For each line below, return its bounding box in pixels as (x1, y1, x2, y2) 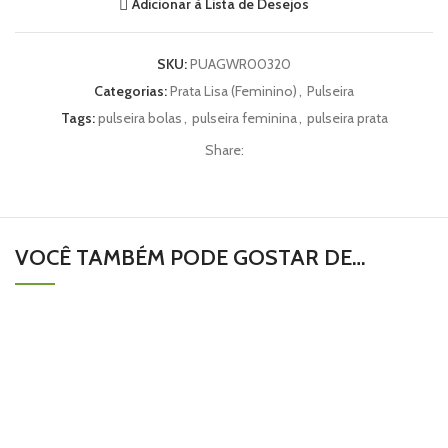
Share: (204, 140, 244, 159)
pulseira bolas (97, 108, 182, 127)
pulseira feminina (191, 108, 297, 127)
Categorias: (94, 81, 167, 100)
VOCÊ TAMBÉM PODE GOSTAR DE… (15, 243, 366, 271)
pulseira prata (306, 108, 388, 127)
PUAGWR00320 (190, 54, 291, 73)
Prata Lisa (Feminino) (170, 81, 297, 100)
